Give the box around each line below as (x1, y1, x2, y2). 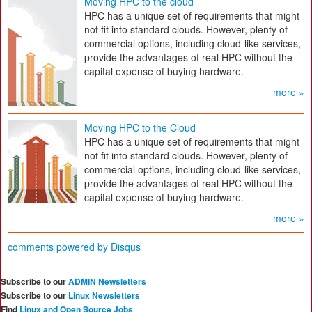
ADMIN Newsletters (68, 275, 146, 288)
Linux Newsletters (68, 289, 140, 302)
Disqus (111, 240, 141, 253)
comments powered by (8, 240, 111, 253)
